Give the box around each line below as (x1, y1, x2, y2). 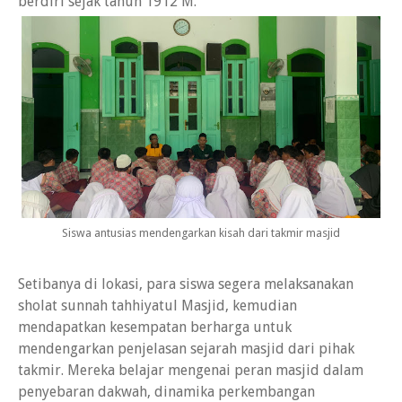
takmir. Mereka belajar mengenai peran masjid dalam (18, 362, 363, 380)
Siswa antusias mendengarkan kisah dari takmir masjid (62, 226, 340, 240)
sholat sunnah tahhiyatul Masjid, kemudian (18, 297, 297, 315)
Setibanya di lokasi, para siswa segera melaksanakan (18, 275, 354, 293)
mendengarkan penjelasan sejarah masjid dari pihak (18, 340, 354, 358)
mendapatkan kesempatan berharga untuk (18, 319, 292, 336)
